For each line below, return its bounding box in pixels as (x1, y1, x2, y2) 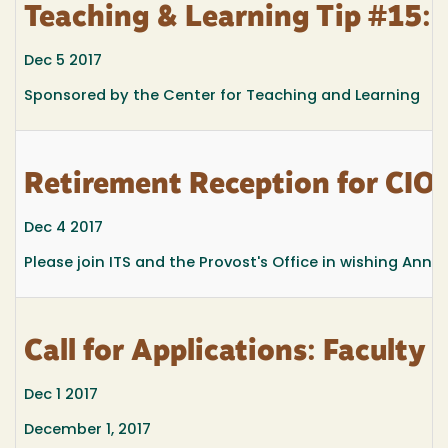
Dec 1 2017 (24, 387, 98, 403)
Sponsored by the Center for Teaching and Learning (24, 89, 420, 105)
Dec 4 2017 (24, 220, 103, 236)
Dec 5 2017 (24, 53, 102, 69)
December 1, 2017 (24, 423, 151, 439)
